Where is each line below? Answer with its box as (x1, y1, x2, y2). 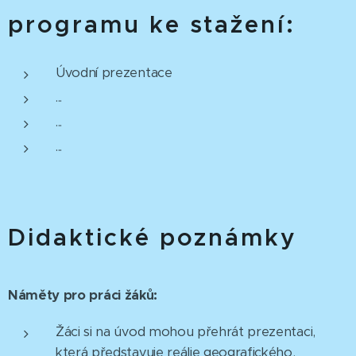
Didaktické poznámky (8, 222, 298, 252)
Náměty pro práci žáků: (8, 286, 157, 304)
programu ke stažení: (8, 9, 296, 39)
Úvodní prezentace (56, 64, 172, 81)
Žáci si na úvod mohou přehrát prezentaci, (56, 323, 315, 340)
